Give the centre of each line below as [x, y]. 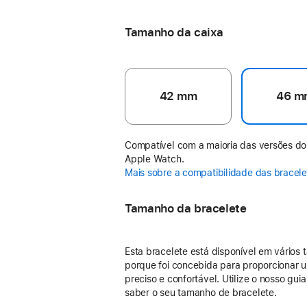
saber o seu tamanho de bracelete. [201, 292]
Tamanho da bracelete [186, 208]
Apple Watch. [155, 159]
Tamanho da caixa [174, 32]
